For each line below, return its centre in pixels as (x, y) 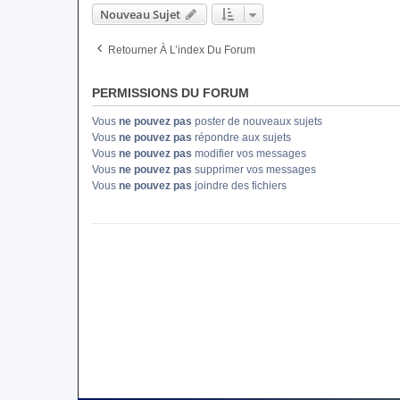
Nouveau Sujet (140, 14)
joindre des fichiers (239, 186)
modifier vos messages (249, 154)
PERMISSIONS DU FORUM (171, 93)
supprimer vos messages (254, 170)
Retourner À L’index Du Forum (182, 50)
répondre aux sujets (242, 137)
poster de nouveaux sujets (257, 121)
